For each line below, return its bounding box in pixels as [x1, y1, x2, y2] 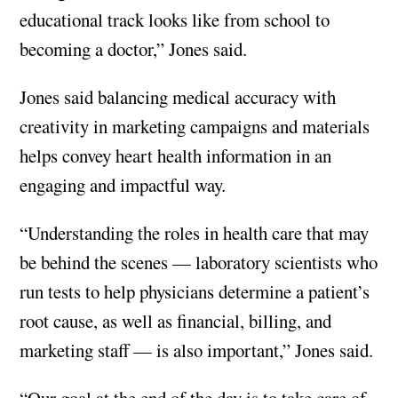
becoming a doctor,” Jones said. [20, 36, 248, 62]
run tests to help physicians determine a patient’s [20, 279, 370, 305]
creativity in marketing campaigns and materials [20, 114, 370, 139]
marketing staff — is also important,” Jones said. [20, 338, 374, 363]
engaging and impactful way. [20, 172, 227, 198]
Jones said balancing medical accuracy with [20, 84, 337, 110]
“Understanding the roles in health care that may [20, 220, 370, 246]
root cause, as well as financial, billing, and [20, 308, 332, 334]
